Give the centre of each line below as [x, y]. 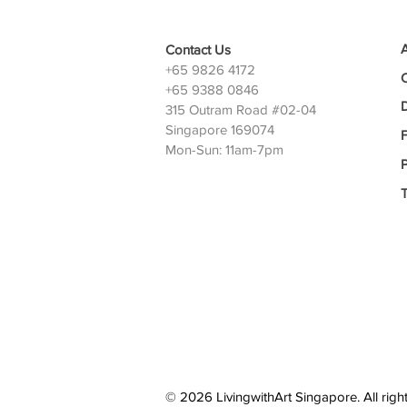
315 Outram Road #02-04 [241, 110]
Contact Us [198, 50]
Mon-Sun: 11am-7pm [224, 150]
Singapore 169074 [220, 130]
